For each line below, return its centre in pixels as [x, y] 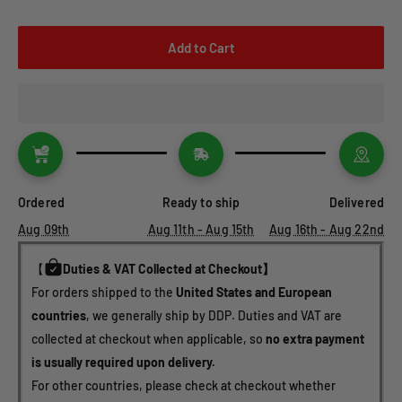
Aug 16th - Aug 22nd [327, 230]
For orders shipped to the [104, 293]
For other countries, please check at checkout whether [185, 386]
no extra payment [316, 339]
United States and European [255, 293]
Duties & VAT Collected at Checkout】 [169, 269]
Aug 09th [44, 230]
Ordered [42, 203]
